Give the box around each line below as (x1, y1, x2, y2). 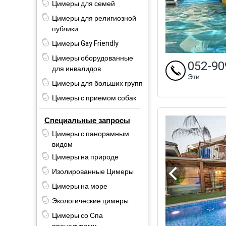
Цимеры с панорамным (52, 128, 129, 139)
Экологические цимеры (52, 195, 129, 206)
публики (52, 23, 78, 34)
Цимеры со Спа (52, 210, 103, 221)
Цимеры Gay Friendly (52, 38, 119, 49)
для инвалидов (52, 63, 101, 74)
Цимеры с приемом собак (52, 92, 136, 103)
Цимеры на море (52, 181, 107, 192)
